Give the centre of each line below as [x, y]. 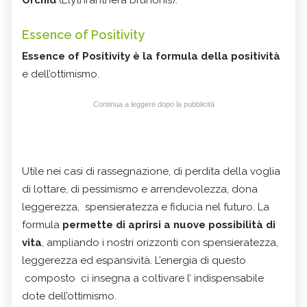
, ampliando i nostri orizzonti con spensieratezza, [160, 243]
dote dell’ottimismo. [69, 296]
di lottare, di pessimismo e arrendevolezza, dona [140, 189]
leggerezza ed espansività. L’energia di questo [134, 261]
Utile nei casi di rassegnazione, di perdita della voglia [151, 172]
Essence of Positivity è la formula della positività [151, 57]
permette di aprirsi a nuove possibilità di [169, 225]
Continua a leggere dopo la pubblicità [153, 105]
